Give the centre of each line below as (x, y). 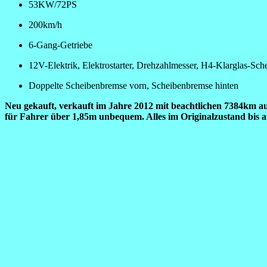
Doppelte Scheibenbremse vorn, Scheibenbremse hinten (133, 86)
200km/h (45, 25)
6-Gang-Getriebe (60, 45)
